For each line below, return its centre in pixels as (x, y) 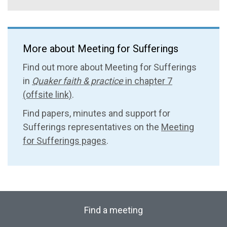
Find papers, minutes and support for (97, 113)
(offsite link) (47, 94)
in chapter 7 (148, 81)
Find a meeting (113, 210)
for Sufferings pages (65, 140)
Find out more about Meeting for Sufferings (110, 67)
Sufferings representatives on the (92, 127)
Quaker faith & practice (78, 81)
